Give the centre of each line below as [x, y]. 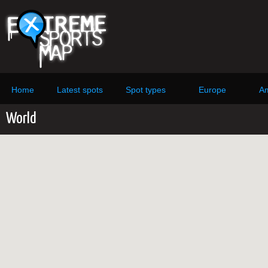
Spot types [146, 90]
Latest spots [80, 90]
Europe [212, 90]
